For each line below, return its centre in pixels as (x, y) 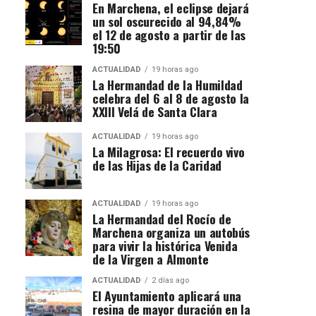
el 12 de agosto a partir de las (169, 34)
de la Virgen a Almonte (151, 259)
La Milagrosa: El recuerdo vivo (169, 151)
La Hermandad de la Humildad (168, 84)
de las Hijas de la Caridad (157, 165)
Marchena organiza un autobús (171, 232)
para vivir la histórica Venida (165, 245)
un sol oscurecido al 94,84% (167, 21)
